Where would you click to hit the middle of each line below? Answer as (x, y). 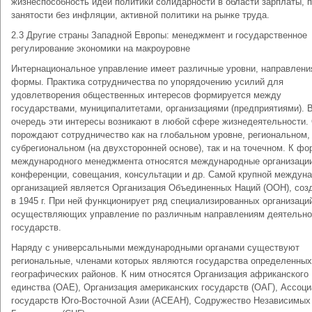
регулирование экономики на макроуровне (101, 48)
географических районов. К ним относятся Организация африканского (160, 274)
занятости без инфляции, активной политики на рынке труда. (140, 15)
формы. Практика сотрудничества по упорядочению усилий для (147, 82)
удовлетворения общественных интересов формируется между (146, 95)
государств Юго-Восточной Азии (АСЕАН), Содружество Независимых (161, 301)
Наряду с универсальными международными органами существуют (155, 248)
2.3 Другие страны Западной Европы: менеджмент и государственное (159, 35)
